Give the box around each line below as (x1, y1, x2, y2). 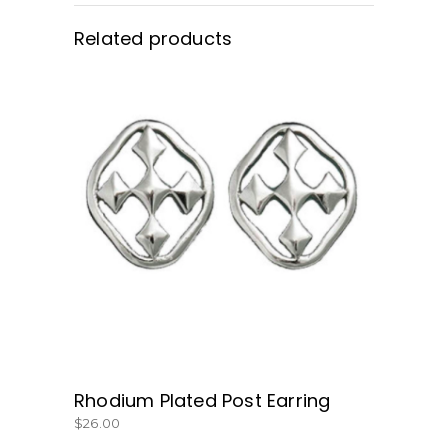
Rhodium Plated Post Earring (74, 388, 331, 413)
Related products (74, 26, 233, 51)
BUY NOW (188, 220, 260, 236)
